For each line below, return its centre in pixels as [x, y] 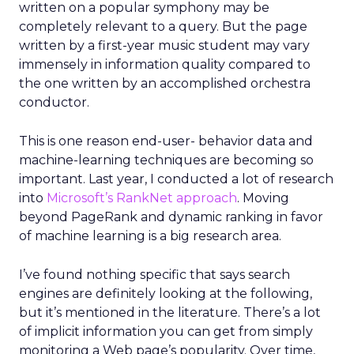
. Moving [263, 198]
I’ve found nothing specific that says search [154, 275]
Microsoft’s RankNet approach [142, 198]
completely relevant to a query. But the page [163, 26]
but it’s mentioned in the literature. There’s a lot [170, 313]
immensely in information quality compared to [165, 64]
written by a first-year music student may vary [164, 45]
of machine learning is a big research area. [150, 236]
